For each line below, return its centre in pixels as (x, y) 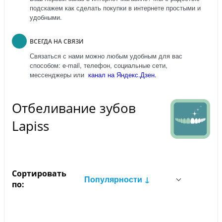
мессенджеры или (58, 74)
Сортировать (39, 174)
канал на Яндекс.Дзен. (121, 74)
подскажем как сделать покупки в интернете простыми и (115, 7)
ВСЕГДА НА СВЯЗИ (57, 41)
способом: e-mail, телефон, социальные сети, (99, 65)
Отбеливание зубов (74, 108)
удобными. (46, 17)
